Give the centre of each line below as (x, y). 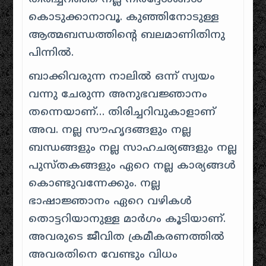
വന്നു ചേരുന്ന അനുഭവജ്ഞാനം (118, 94)
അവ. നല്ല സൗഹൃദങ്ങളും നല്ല (110, 130)
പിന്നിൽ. (51, 53)
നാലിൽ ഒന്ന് (144, 77)
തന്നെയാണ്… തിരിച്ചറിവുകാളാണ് (122, 112)
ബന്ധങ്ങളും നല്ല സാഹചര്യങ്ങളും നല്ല (133, 148)
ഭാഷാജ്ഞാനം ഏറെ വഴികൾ (110, 201)
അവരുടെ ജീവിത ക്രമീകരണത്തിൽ (127, 237)
